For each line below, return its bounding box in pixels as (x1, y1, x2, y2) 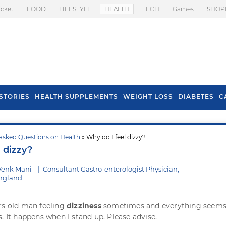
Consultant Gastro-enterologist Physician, (43, 165, 179, 173)
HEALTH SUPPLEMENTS (35, 93, 118, 100)
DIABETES (178, 93, 214, 100)
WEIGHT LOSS (123, 93, 173, 100)
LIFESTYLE (59, 5, 91, 13)
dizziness (67, 201, 101, 210)
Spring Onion (111, 150, 159, 159)
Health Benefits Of (111, 141, 177, 150)
